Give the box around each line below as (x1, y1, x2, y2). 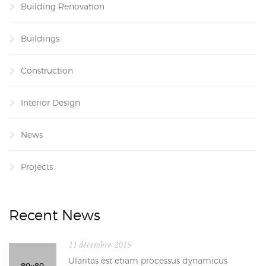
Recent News (9, 207, 100, 224)
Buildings (21, 33, 59, 43)
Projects (21, 161, 53, 172)
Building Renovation (21, 1, 104, 11)
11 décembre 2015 (68, 240, 131, 250)
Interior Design (21, 97, 80, 107)
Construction (21, 65, 73, 75)
